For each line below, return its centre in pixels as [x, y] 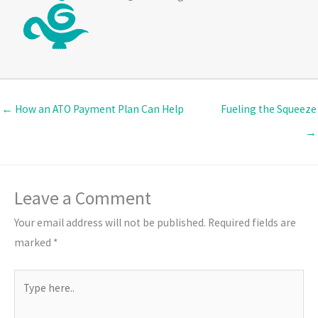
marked [34, 243]
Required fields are [252, 223]
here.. [27, 298]
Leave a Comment [83, 198]
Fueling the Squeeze [269, 109]
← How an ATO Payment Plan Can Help [93, 109]
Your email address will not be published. [110, 223]
